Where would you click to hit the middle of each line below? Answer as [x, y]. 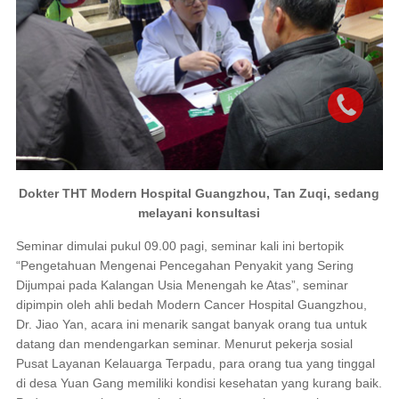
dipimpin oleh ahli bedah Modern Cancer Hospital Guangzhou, [191, 304]
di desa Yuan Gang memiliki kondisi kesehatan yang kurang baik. [199, 383]
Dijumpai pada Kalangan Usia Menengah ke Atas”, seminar [182, 285]
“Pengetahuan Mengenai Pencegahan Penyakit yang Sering [184, 265]
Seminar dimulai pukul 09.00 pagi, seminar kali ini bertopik [179, 245]
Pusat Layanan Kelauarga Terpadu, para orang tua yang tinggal [195, 363]
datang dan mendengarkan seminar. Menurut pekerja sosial [184, 343]
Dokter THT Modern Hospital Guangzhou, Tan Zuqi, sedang [199, 193]
